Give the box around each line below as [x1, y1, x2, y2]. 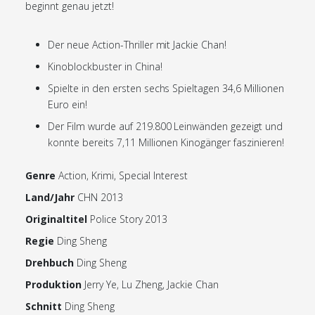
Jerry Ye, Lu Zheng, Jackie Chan [84, 278, 219, 291]
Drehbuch [25, 256, 74, 269]
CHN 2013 [77, 191, 123, 204]
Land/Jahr [25, 191, 75, 204]
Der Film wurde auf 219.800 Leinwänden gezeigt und [48, 120, 283, 133]
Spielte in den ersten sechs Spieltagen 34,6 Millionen [48, 82, 284, 95]
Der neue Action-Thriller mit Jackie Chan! [48, 38, 227, 51]
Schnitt [25, 300, 62, 313]
